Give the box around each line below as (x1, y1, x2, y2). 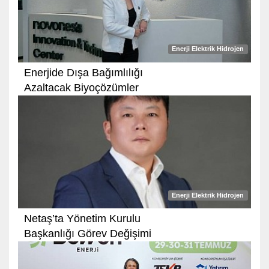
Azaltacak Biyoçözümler (24, 81, 139, 94)
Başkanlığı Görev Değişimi (24, 228, 151, 240)
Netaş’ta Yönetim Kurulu (24, 213, 141, 225)
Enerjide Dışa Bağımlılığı (24, 66, 143, 79)
